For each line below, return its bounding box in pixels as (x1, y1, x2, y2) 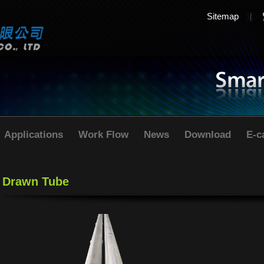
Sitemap (207, 11, 239, 21)
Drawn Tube (2, 175, 69, 188)
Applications (4, 129, 63, 140)
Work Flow (78, 129, 128, 140)
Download (184, 129, 231, 140)
